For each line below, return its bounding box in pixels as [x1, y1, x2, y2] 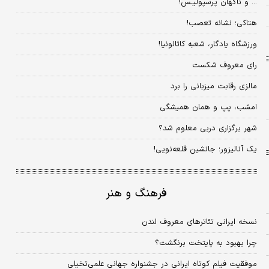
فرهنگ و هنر [106, 184, 168, 202]
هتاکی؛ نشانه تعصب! [186, 17, 257, 30]
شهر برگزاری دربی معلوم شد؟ [158, 122, 257, 135]
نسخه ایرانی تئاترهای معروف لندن [141, 216, 257, 228]
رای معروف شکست [192, 59, 257, 72]
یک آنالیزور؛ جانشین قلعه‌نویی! [153, 144, 257, 156]
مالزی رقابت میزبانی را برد [170, 80, 257, 93]
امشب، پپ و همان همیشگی [159, 101, 257, 114]
